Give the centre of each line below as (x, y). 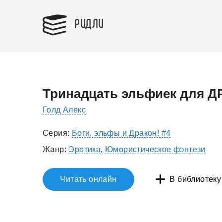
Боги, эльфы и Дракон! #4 (121, 133)
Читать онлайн (88, 179)
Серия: (57, 133)
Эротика (85, 149)
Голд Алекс (64, 110)
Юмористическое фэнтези (155, 149)
